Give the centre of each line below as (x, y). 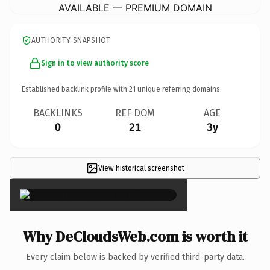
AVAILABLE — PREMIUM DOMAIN (135, 8)
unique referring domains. (179, 89)
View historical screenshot (141, 168)
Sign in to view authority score (95, 63)
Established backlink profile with (75, 89)
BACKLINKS (58, 113)
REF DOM (135, 113)
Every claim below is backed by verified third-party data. (135, 257)
